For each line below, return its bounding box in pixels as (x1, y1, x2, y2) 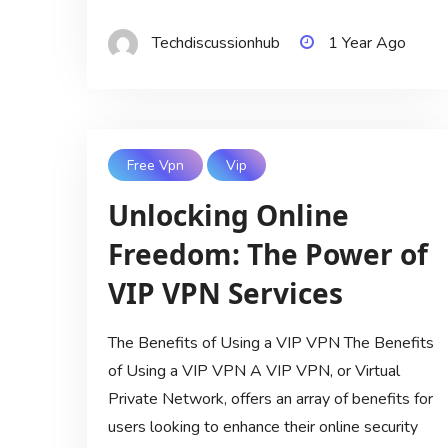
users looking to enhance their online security (107, 416, 418, 439)
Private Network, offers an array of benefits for (107, 388, 433, 411)
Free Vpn (126, 155, 184, 175)
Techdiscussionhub (151, 32, 280, 55)
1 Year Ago (327, 32, 406, 55)
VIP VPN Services (107, 274, 343, 313)
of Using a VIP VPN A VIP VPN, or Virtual (107, 360, 400, 383)
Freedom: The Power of (107, 235, 428, 274)
